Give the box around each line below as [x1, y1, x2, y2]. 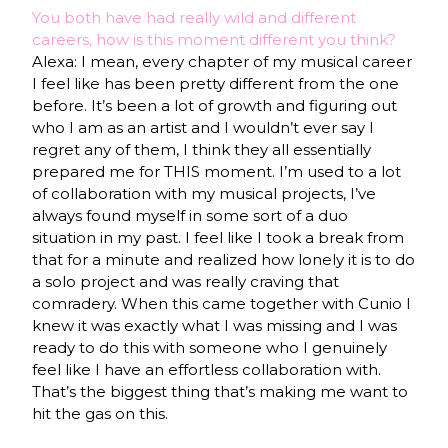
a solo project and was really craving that [32, 271, 340, 291]
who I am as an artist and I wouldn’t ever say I [32, 117, 375, 137]
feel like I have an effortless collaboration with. [32, 359, 382, 379]
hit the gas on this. [32, 403, 169, 423]
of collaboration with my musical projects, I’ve [32, 183, 377, 203]
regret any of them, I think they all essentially [32, 139, 372, 159]
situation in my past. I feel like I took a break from [32, 227, 405, 247]
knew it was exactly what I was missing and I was [32, 315, 398, 335]
